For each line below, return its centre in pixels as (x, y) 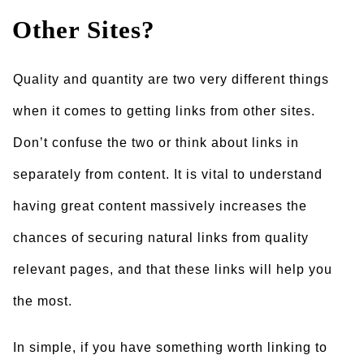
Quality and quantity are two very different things (171, 79)
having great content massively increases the (160, 206)
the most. (43, 301)
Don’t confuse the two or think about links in (156, 143)
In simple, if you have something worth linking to (170, 347)
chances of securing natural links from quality (161, 238)
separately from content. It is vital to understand (168, 174)
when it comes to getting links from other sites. (164, 111)
